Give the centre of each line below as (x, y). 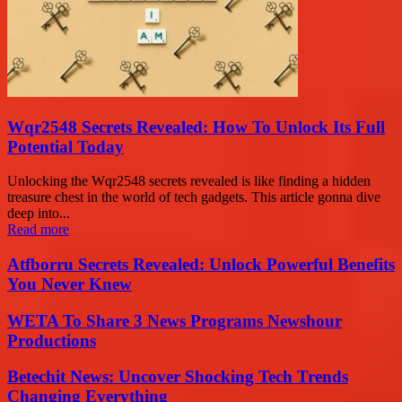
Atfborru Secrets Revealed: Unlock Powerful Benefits (201, 265)
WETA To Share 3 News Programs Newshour (175, 320)
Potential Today (66, 146)
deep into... (39, 214)
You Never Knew (70, 284)
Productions (52, 340)
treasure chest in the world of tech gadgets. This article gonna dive (194, 197)
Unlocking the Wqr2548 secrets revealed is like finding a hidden (189, 181)
